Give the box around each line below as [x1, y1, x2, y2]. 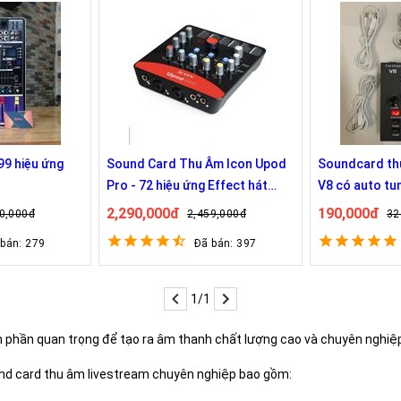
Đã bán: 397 [194, 236, 257, 250]
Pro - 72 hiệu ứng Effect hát [107, 177, 268, 192]
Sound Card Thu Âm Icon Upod [107, 156, 286, 171]
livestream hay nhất [107, 199, 222, 214]
